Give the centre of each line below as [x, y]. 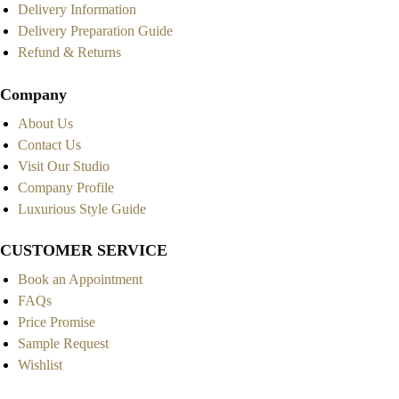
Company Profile [66, 187]
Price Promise [57, 322]
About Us [45, 123]
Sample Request [63, 344]
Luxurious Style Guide [82, 208]
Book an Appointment [80, 280]
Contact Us [49, 144]
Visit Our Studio [64, 166]
